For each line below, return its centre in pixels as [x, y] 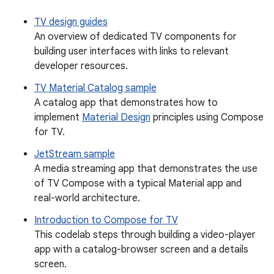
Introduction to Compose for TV [106, 220]
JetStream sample [75, 154]
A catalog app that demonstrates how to [126, 103]
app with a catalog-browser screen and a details [141, 250]
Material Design [116, 118]
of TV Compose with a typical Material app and [138, 184]
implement [58, 118]
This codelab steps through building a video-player [145, 235]
